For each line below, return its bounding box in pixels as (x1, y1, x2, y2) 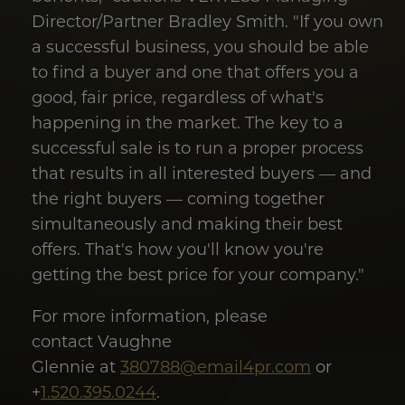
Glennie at (32, 355, 120, 378)
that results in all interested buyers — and (32, 162, 372, 184)
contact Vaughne (32, 330, 172, 353)
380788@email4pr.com (120, 355, 311, 378)
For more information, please (32, 305, 268, 327)
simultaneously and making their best (32, 212, 343, 235)
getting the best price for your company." (32, 263, 364, 286)
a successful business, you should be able (32, 35, 369, 58)
